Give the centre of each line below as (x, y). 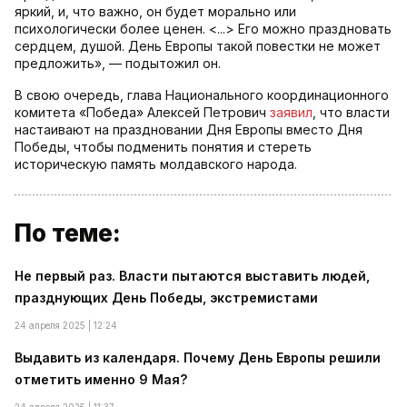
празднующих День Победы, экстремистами (166, 298)
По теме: (68, 233)
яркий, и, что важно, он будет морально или (155, 12)
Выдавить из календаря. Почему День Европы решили (198, 358)
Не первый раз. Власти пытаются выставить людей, (192, 276)
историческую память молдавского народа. (156, 164)
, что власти (351, 113)
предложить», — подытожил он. (118, 64)
